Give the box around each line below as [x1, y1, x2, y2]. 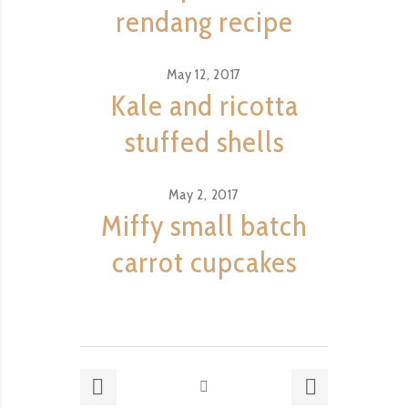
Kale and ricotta [109, 87, 299, 123]
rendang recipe [115, 4, 293, 39]
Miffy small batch [101, 208, 307, 243]
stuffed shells [124, 124, 284, 159]
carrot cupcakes [111, 244, 297, 280]
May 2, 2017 [168, 186, 240, 203]
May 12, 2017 [167, 66, 241, 83]
